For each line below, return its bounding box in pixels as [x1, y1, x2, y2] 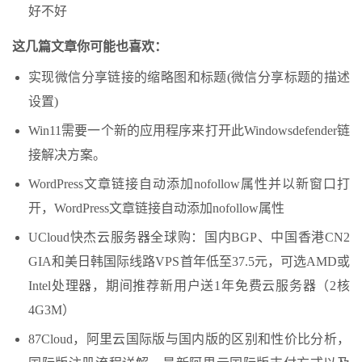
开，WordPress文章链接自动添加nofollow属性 [28, 200, 284, 215]
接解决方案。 [28, 147, 106, 162]
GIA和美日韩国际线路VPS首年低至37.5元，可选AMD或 [28, 254, 350, 268]
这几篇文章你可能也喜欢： [12, 39, 167, 53]
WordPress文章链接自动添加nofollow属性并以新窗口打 [28, 176, 350, 191]
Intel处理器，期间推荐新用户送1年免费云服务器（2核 [28, 278, 350, 293]
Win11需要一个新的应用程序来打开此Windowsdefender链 [28, 123, 350, 137]
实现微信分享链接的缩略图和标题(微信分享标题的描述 [28, 69, 350, 84]
